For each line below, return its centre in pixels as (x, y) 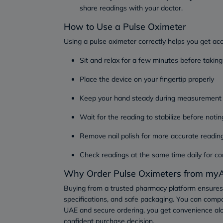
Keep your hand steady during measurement (151, 98)
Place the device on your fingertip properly (147, 79)
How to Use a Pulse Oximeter (125, 27)
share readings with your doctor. (131, 8)
